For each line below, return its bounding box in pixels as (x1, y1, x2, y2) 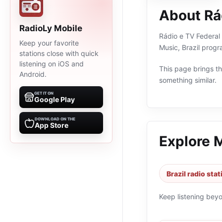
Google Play (34, 95, 75, 104)
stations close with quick (19, 49, 99, 57)
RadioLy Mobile (19, 23, 82, 33)
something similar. (159, 76, 217, 84)
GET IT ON (34, 91, 54, 96)
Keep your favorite (19, 39, 79, 47)
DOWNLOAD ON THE (35, 116, 75, 121)
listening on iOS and (19, 59, 84, 68)
